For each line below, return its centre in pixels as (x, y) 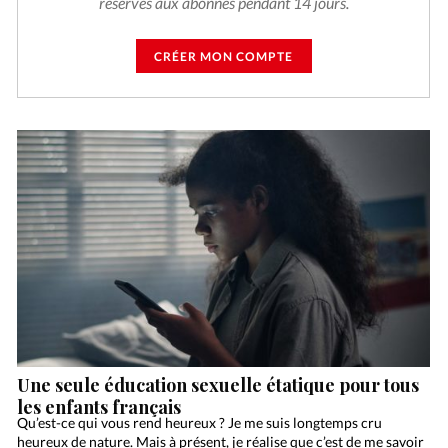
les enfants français (99, 406)
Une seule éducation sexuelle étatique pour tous (218, 384)
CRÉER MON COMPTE (224, 56)
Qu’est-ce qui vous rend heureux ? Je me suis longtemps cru (200, 423)
